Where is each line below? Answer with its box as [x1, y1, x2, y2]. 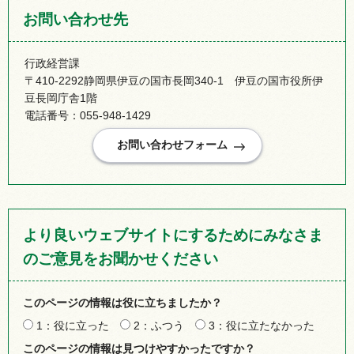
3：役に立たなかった [209, 318, 314, 332]
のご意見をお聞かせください [23, 250, 218, 267]
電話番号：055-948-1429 [24, 109, 151, 122]
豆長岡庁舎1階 [24, 92, 97, 105]
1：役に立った [36, 318, 109, 332]
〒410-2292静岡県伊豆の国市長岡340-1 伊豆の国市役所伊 [24, 74, 323, 88]
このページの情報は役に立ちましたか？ [23, 296, 222, 309]
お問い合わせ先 [23, 11, 128, 28]
